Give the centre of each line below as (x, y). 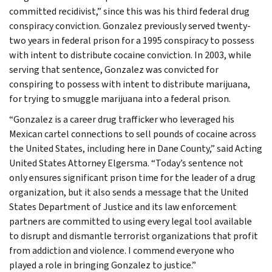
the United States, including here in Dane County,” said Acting (136, 148)
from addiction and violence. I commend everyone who (122, 250)
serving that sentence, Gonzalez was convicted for (114, 69)
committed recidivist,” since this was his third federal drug (129, 11)
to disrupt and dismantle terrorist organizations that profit (134, 236)
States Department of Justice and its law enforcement (123, 206)
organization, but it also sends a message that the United (129, 192)
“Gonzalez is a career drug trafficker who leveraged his (122, 119)
